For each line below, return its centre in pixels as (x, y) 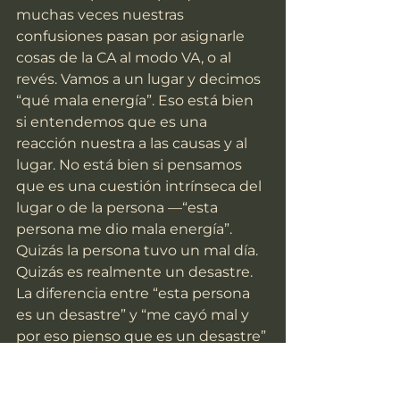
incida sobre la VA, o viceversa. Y (130, 379)
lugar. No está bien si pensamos (131, 165)
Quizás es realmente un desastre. (136, 272)
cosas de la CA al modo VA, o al (125, 58)
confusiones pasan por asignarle (132, 37)
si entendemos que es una (113, 122)
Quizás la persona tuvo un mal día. (139, 251)
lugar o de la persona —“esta (119, 208)
